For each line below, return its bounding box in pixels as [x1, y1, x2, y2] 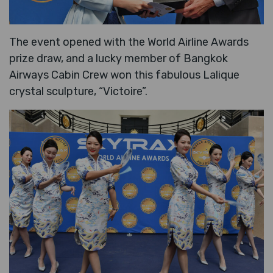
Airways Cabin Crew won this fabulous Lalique [9, 68, 239, 82]
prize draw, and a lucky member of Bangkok [9, 52, 228, 66]
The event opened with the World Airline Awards [9, 35, 249, 49]
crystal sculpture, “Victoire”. [9, 85, 147, 99]
